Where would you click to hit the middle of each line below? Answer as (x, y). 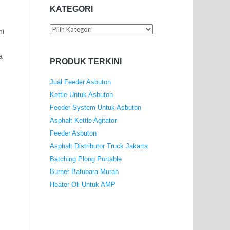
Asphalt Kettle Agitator (83, 120)
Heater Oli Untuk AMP (82, 184)
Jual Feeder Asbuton (80, 82)
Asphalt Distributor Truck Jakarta (99, 146)
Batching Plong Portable (85, 159)
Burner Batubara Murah (84, 171)
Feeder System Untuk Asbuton (95, 107)
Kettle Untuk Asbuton (81, 94)
